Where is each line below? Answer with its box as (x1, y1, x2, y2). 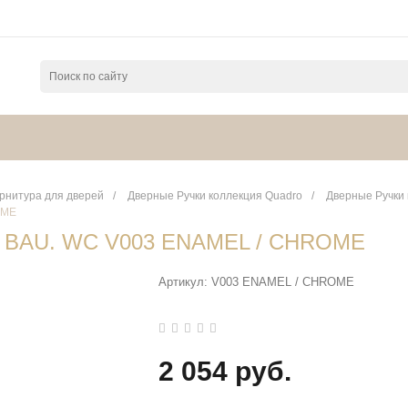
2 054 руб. (158, 356, 291, 386)
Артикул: (158, 275, 211, 289)
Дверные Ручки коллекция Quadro (127, 189, 302, 202)
